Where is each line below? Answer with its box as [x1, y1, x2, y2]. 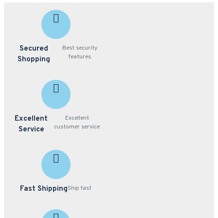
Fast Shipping [20, 184, 68, 194]
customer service [54, 123, 100, 131]
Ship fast [68, 184, 92, 192]
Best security [62, 44, 97, 52]
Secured [19, 44, 49, 54]
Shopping [18, 55, 51, 64]
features [68, 53, 91, 61]
